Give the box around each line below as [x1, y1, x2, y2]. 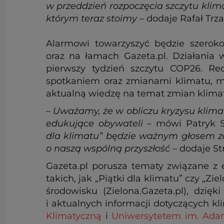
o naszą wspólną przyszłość [46, 142, 170, 154]
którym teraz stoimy [46, 12, 137, 24]
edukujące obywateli [46, 117, 143, 129]
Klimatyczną [46, 210, 101, 221]
